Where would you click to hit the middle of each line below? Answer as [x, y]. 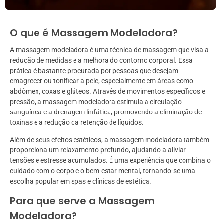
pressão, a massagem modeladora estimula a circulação [96, 102]
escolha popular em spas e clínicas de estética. [81, 181]
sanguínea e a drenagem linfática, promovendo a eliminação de [106, 112]
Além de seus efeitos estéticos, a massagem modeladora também [110, 140]
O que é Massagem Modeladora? [94, 33]
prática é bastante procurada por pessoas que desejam [94, 71]
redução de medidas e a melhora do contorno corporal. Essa [101, 60]
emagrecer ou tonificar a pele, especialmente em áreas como [102, 81]
